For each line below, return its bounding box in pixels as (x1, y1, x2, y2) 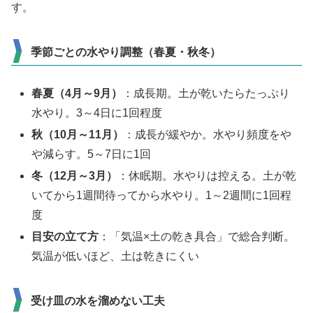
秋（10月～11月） (31, 128, 124, 140)
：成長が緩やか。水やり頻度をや (124, 128, 292, 140)
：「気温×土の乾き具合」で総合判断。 (99, 231, 296, 243)
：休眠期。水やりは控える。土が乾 (117, 170, 297, 182)
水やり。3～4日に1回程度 (31, 106, 163, 119)
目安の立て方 (31, 231, 99, 243)
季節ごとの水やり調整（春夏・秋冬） (31, 45, 221, 58)
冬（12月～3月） (31, 170, 118, 182)
